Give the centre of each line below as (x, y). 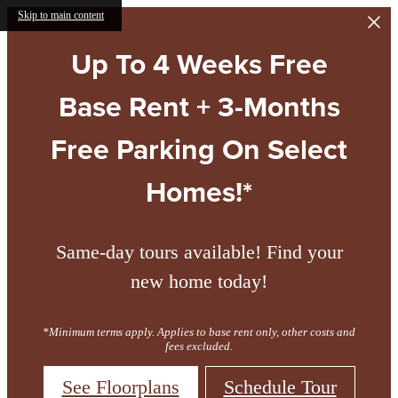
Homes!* (199, 192)
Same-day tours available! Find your (199, 252)
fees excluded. (199, 346)
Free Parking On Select (199, 149)
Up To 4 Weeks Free (199, 64)
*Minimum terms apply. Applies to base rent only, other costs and (199, 331)
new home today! (199, 282)
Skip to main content (61, 15)
